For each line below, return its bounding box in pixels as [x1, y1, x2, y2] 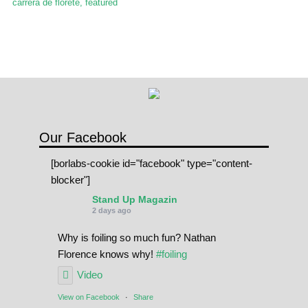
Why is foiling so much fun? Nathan [57, 231, 216, 243]
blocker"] [50, 173, 90, 186]
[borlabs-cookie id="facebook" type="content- [50, 157, 252, 169]
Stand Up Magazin [91, 193, 177, 205]
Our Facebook [38, 130, 126, 146]
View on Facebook [57, 292, 120, 301]
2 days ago [91, 206, 131, 214]
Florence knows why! [57, 247, 156, 260]
